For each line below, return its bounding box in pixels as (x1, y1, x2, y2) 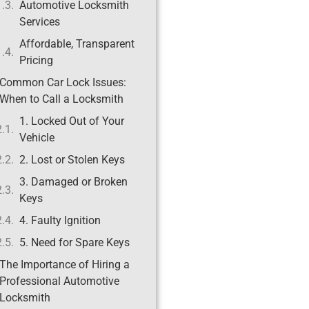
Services (19, 15, 60, 29)
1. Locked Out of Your (19, 114, 124, 128)
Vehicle (19, 131, 54, 145)
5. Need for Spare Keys (19, 236, 130, 250)
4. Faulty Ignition (19, 214, 101, 228)
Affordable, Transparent (19, 37, 134, 51)
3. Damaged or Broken (19, 175, 128, 189)
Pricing (19, 54, 53, 68)
